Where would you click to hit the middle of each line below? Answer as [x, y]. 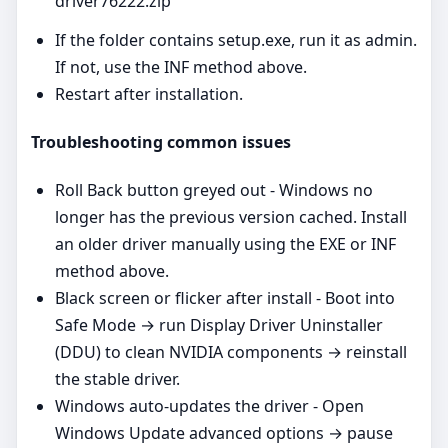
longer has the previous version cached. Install [231, 217]
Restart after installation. [149, 93]
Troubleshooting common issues [161, 142]
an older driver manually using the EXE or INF [225, 244]
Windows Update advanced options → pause [224, 433]
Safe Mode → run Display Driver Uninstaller [219, 325]
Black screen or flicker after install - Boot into [225, 298]
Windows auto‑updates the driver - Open [209, 406]
